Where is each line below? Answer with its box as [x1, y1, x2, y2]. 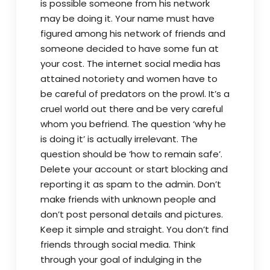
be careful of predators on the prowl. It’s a [40, 87, 230, 100]
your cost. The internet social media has [40, 57, 221, 70]
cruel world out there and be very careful [40, 102, 223, 115]
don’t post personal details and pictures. [40, 208, 223, 221]
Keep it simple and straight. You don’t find [40, 223, 228, 236]
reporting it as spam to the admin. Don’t [40, 178, 221, 190]
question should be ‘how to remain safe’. [40, 148, 222, 160]
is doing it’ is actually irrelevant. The [40, 133, 198, 145]
